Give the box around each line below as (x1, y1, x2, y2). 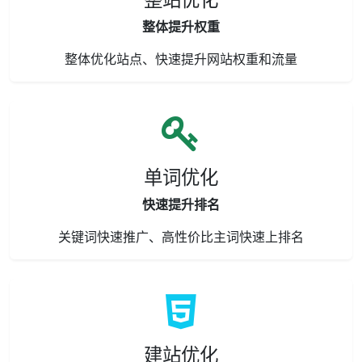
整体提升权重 (142, 18, 220, 36)
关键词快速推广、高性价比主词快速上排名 (58, 228, 304, 246)
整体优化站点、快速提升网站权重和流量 (65, 50, 297, 68)
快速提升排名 (142, 196, 220, 213)
